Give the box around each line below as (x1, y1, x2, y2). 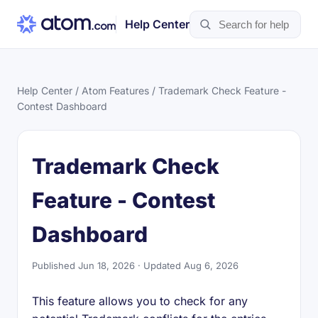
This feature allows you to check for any (32, 294, 248, 308)
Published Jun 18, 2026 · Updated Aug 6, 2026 (32, 260, 238, 271)
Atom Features (82, 84, 149, 97)
